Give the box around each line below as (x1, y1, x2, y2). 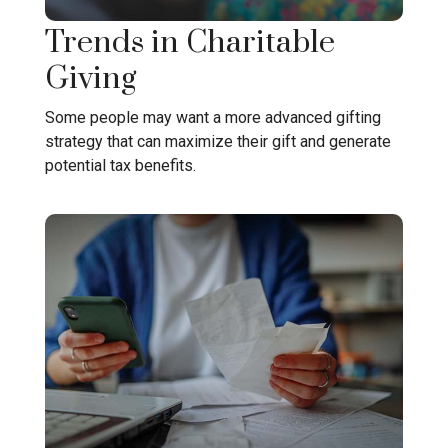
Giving (45, 60, 136, 99)
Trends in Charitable (45, 24, 335, 63)
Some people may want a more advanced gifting (45, 107, 381, 127)
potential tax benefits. (45, 155, 196, 175)
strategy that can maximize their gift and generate (45, 131, 391, 151)
